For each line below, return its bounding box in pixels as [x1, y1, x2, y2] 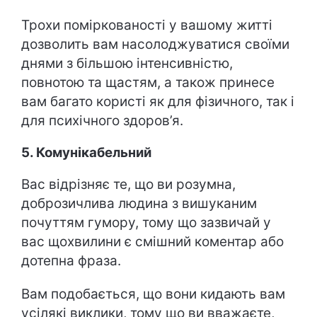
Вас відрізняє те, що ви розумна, [21, 176, 236, 192]
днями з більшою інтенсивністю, [21, 55, 233, 71]
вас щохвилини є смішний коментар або [21, 234, 284, 250]
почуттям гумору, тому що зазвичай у [21, 214, 271, 231]
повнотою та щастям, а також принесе [21, 74, 275, 91]
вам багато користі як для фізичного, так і [21, 93, 294, 110]
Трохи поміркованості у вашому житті [21, 17, 272, 33]
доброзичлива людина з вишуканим [21, 195, 257, 212]
